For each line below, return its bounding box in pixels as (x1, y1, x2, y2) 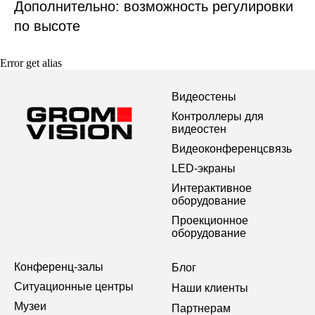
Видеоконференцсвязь (172, 142, 292, 155)
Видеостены (172, 90, 236, 103)
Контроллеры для (172, 110, 264, 122)
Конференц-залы (14, 260, 103, 273)
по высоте (14, 18, 80, 34)
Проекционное (172, 214, 248, 226)
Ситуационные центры (14, 280, 134, 292)
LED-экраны (172, 162, 236, 174)
